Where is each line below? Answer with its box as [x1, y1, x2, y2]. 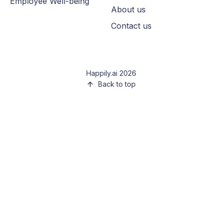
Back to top [98, 80, 136, 89]
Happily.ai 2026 [86, 69, 136, 78]
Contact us [111, 21, 152, 31]
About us [111, 4, 146, 15]
